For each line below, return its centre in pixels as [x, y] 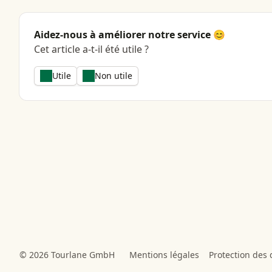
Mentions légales [164, 255]
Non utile [114, 75]
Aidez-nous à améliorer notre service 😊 [130, 34]
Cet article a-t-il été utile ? [91, 49]
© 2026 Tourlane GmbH [67, 255]
